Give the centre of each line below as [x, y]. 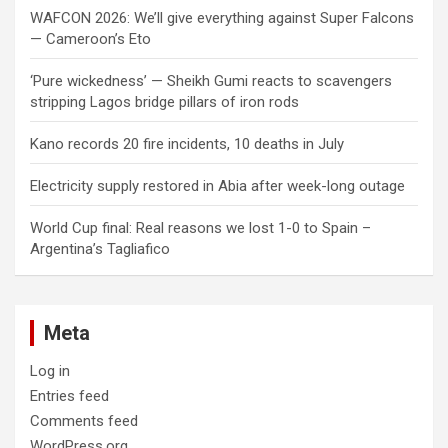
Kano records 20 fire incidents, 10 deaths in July [187, 144]
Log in [50, 371]
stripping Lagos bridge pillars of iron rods [164, 102]
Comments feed [84, 421]
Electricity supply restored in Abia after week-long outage [217, 186]
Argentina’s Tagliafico [100, 249]
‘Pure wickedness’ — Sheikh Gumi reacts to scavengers [211, 81]
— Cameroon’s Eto [90, 39]
